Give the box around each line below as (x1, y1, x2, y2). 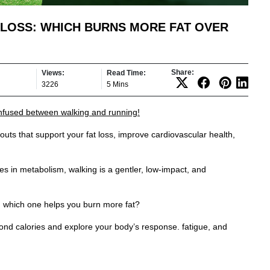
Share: (171, 67, 194, 77)
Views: (42, 68, 64, 77)
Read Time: (107, 68, 146, 77)
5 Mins (107, 80, 128, 89)
